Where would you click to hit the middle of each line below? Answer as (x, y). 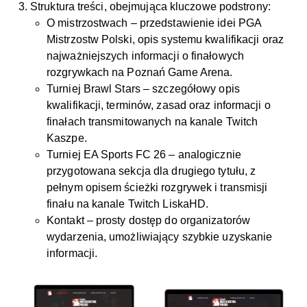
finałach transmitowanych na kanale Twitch (152, 122)
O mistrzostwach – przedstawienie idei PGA (154, 23)
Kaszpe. (67, 138)
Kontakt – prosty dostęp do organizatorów (149, 220)
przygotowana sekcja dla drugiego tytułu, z (151, 171)
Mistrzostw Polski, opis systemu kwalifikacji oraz (165, 39)
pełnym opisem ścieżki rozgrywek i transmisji (157, 187)
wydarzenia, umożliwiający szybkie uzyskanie (160, 237)
